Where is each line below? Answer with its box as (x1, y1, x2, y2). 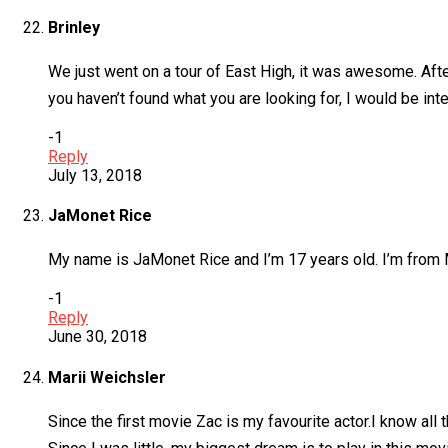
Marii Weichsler (48, 367, 166, 387)
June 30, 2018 (48, 327, 147, 347)
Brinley (48, 17, 100, 37)
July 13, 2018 (48, 165, 142, 185)
